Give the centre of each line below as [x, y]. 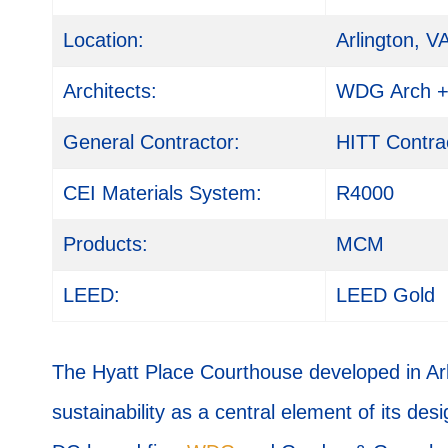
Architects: [110, 91]
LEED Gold [385, 295]
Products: [105, 244]
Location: [103, 40]
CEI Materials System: [162, 193]
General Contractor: [151, 142]
